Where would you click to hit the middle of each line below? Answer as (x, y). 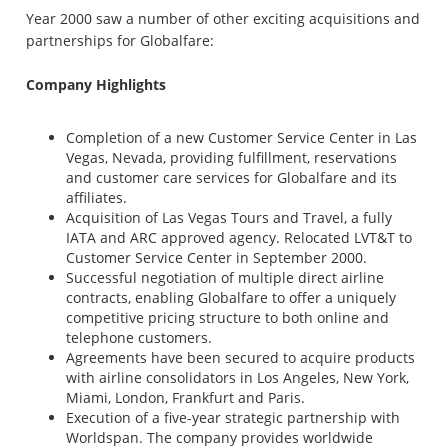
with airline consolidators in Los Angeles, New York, (238, 377)
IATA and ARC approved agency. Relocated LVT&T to (239, 237)
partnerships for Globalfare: (120, 40)
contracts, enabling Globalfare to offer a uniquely (231, 297)
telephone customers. (139, 337)
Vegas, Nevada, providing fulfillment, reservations (232, 157)
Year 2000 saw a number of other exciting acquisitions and (223, 18)
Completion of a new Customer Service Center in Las (242, 137)
